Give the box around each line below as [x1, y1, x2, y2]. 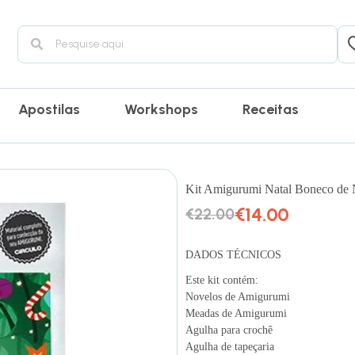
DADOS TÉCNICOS [185, 248, 281, 261]
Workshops [124, 101, 199, 118]
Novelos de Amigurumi [185, 290, 290, 303]
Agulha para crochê [185, 323, 273, 336]
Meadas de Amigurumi [185, 307, 287, 319]
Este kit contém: [185, 273, 258, 286]
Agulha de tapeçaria [185, 340, 274, 353]
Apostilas [18, 101, 81, 118]
